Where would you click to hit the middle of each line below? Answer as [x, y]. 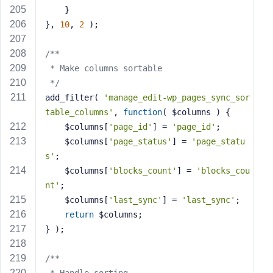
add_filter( [74, 97]
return [79, 214]
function [143, 112]
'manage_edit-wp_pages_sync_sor [177, 97]
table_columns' [79, 112]
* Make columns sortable [106, 68]
